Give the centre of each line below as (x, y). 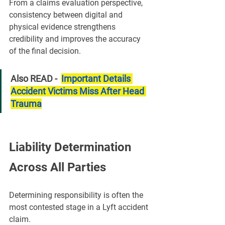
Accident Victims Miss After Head (78, 91)
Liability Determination (72, 147)
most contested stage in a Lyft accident (80, 207)
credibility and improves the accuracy (76, 39)
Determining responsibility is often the (77, 195)
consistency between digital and (67, 15)
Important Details (97, 79)
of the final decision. (45, 51)
